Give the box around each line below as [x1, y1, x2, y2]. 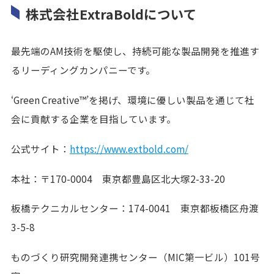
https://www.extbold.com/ [69, 141, 188, 155]
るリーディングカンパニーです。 [10, 62, 155, 76]
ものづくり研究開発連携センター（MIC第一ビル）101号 [10, 250, 260, 264]
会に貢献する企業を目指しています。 [10, 111, 176, 125]
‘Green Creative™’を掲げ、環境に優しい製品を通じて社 [10, 92, 254, 106]
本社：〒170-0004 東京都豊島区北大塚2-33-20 [10, 171, 225, 185]
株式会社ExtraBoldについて [25, 4, 197, 23]
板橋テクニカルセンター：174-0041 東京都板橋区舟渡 [10, 201, 259, 215]
